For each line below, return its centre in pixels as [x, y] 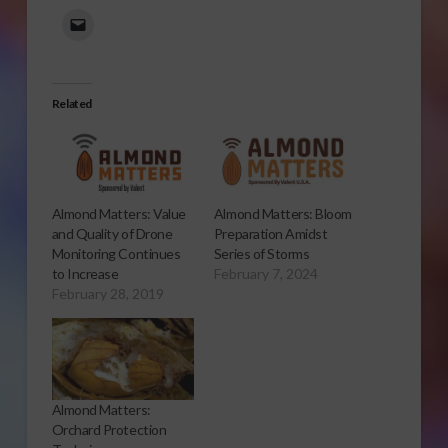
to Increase [85, 274]
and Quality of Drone [112, 234]
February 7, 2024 [265, 274]
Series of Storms [261, 254]
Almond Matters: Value [118, 214]
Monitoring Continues [116, 254]
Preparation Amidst [270, 234]
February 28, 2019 [107, 294]
